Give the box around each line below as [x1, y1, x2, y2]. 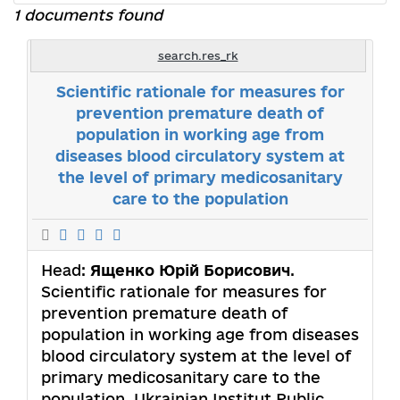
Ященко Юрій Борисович [90, 261, 290, 279]
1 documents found [13, 5, 162, 23]
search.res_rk [157, 48, 238, 62]
